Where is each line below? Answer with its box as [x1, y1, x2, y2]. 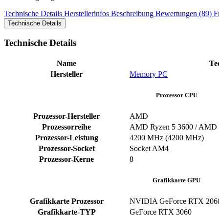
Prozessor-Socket [38, 144, 95, 153]
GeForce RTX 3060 [130, 207, 192, 216]
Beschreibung [111, 9, 153, 18]
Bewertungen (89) [155, 9, 212, 18]
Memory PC [130, 69, 168, 78]
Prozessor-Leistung [35, 133, 98, 142]
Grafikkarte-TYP [37, 207, 96, 216]
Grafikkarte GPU [153, 176, 200, 184]
